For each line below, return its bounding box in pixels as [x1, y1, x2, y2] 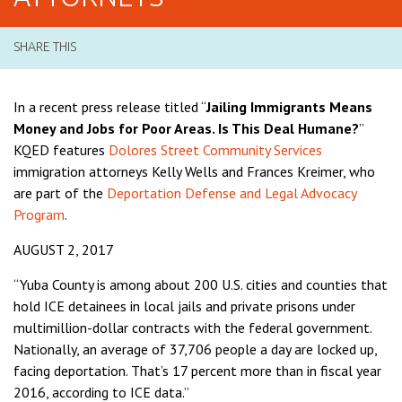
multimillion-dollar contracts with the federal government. [13, 319, 371, 336]
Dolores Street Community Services [109, 141, 322, 159]
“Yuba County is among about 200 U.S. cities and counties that [13, 275, 388, 293]
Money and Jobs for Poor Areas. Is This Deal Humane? [13, 119, 359, 137]
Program [13, 205, 65, 223]
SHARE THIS [13, 39, 85, 54]
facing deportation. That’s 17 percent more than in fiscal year [13, 362, 381, 380]
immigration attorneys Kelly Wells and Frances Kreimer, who [13, 162, 375, 180]
